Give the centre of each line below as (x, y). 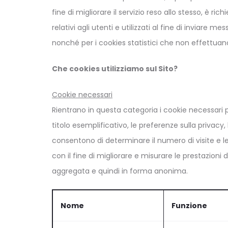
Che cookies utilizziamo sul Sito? (115, 68)
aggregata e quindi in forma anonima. (120, 171)
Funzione (189, 205)
